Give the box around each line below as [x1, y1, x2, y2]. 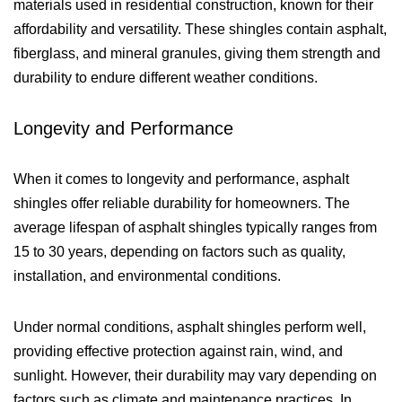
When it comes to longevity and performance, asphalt [13, 170, 349, 187]
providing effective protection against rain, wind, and [13, 343, 343, 359]
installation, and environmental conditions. [13, 267, 281, 284]
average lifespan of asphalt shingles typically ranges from [13, 219, 377, 235]
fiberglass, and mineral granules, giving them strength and [13, 45, 380, 61]
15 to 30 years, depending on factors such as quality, [13, 243, 345, 259]
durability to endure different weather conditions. [13, 69, 318, 85]
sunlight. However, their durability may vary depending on [13, 367, 377, 383]
